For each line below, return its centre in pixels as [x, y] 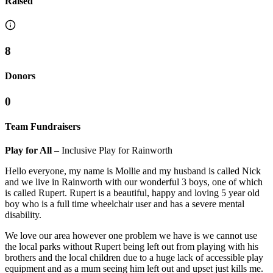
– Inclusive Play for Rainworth [113, 151]
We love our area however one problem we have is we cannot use [131, 236]
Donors [20, 76]
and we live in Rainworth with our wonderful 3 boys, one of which [134, 182]
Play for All [30, 151]
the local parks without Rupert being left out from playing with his [132, 247]
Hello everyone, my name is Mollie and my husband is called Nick [133, 171]
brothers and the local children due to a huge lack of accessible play [134, 258]
